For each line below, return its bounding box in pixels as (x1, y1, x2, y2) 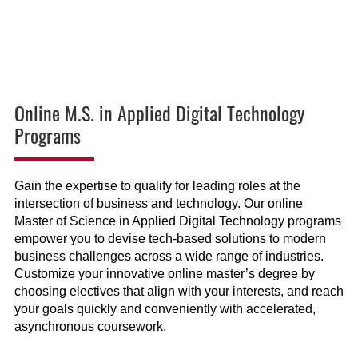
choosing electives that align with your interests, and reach (14, 284, 344, 299)
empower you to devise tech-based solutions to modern (14, 232, 326, 246)
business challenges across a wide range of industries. (14, 249, 324, 264)
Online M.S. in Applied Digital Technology (14, 98, 304, 128)
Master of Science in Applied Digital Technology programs (14, 214, 341, 229)
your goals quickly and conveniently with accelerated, (14, 302, 316, 316)
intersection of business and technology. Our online (14, 197, 303, 211)
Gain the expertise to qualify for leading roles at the (14, 179, 300, 193)
